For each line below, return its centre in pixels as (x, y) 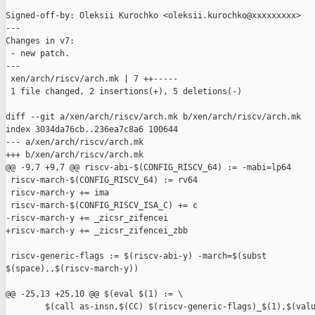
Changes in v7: (40, 41)
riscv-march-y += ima (57, 193)
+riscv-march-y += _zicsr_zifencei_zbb (97, 231)
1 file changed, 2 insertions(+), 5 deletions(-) (124, 92)
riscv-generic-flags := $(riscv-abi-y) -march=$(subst (139, 256)
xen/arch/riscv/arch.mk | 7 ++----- (92, 79)
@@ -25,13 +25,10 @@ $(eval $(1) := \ (94, 294)
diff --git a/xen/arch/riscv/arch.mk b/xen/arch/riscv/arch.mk (153, 117)
